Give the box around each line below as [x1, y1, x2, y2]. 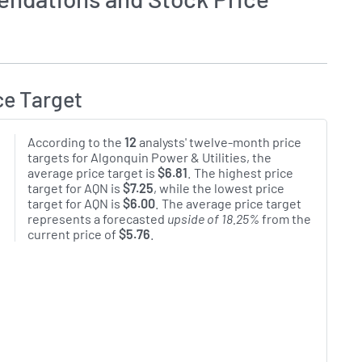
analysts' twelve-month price [136, 134, 301, 150]
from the [259, 211, 311, 227]
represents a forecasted [27, 211, 167, 227]
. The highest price [187, 165, 293, 181]
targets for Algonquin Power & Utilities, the [27, 149, 271, 166]
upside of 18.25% [166, 211, 259, 227]
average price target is [27, 165, 158, 181]
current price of [27, 226, 119, 242]
